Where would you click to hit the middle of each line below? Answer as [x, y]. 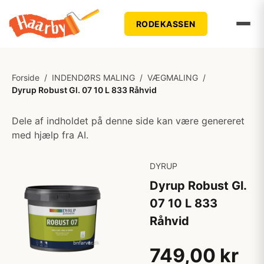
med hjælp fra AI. [50, 135]
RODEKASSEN [166, 24]
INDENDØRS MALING [93, 77]
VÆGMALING [173, 77]
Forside [26, 77]
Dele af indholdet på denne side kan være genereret [128, 121]
